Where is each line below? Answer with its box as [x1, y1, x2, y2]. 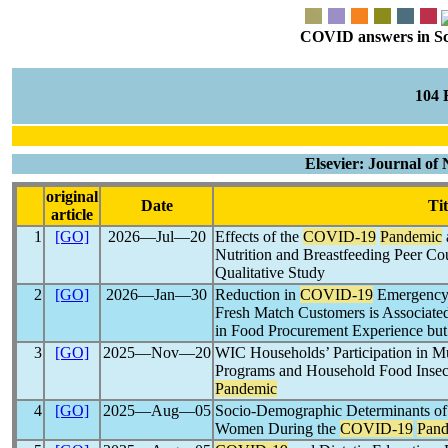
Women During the [215, 420, 340, 437]
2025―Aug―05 [102, 402, 211, 419]
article [51, 206, 93, 223]
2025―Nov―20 [102, 344, 211, 361]
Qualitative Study [215, 264, 325, 281]
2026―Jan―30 [106, 286, 207, 303]
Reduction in [215, 286, 300, 303]
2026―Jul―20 [107, 228, 206, 245]
